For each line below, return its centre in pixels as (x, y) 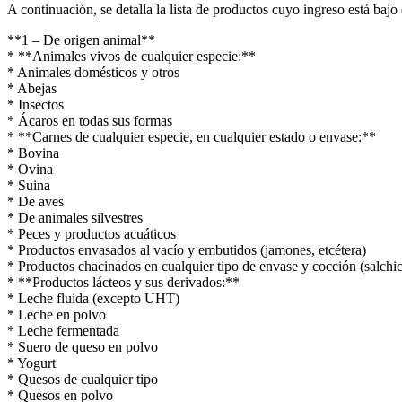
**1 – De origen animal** (81, 39)
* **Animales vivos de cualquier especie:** (131, 56)
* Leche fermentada (63, 330)
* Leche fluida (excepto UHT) (93, 298)
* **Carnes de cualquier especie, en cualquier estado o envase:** (192, 136)
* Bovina (33, 153)
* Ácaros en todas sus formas (90, 120)
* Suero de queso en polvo (83, 346)
